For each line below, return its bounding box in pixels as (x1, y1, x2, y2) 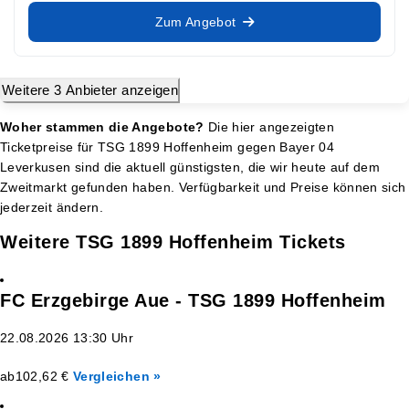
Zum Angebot (154, 14, 236, 29)
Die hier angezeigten (204, 119, 335, 134)
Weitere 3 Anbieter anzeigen (2, 81, 179, 98)
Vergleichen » (72, 368, 162, 383)
